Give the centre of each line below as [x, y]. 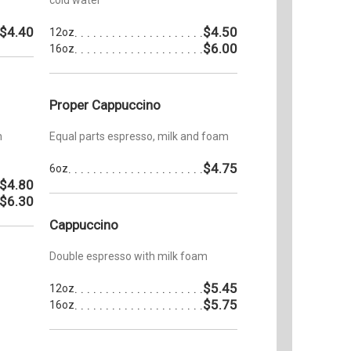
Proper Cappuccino [105, 105]
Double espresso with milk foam [128, 256]
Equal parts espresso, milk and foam [139, 136]
